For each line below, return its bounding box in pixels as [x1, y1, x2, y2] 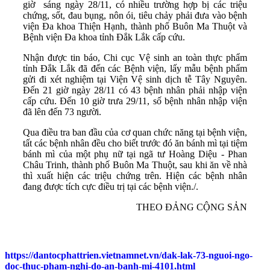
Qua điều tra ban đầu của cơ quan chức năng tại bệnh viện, [23, 127, 247, 138]
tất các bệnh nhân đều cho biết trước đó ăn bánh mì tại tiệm [23, 138, 247, 149]
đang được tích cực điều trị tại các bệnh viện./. [23, 181, 198, 192]
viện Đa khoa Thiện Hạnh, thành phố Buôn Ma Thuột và [23, 21, 247, 32]
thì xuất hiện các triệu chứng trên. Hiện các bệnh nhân [23, 171, 247, 181]
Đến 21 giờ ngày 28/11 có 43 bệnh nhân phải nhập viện [23, 85, 247, 96]
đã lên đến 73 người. [23, 107, 101, 118]
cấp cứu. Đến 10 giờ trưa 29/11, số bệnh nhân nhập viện [23, 96, 247, 107]
